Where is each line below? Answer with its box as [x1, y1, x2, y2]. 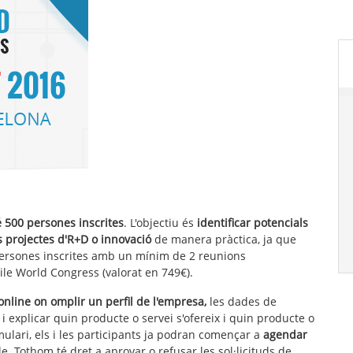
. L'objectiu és [124, 214, 197, 230]
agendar [260, 326, 307, 342]
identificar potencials [197, 214, 308, 230]
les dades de [206, 293, 277, 309]
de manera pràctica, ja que [151, 231, 296, 247]
